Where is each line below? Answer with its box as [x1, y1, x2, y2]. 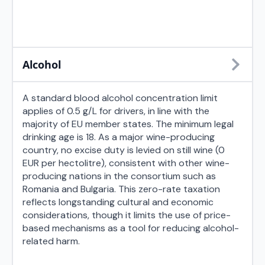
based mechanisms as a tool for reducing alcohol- [22, 222, 239, 234]
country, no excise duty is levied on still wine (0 [22, 144, 225, 156]
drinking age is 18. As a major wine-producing [22, 131, 215, 143]
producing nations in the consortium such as [22, 170, 216, 182]
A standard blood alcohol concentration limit [22, 92, 218, 104]
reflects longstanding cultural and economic [22, 196, 214, 208]
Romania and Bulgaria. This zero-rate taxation [22, 183, 220, 195]
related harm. [22, 235, 80, 247]
